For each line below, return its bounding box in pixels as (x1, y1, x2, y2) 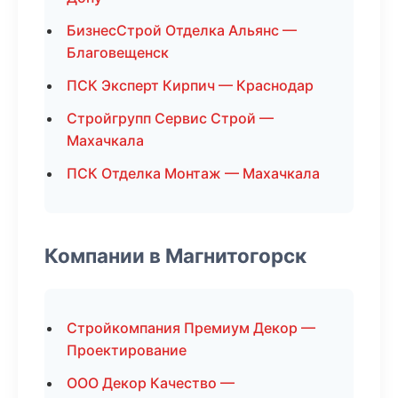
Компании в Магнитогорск (44, 243, 306, 267)
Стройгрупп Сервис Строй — (67, 109, 274, 127)
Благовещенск (67, 44, 169, 61)
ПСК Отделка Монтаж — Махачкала (67, 164, 320, 182)
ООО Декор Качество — (67, 374, 235, 392)
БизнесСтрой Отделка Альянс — (67, 21, 297, 39)
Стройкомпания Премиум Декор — (67, 319, 315, 337)
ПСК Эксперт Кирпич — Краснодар (67, 76, 314, 94)
